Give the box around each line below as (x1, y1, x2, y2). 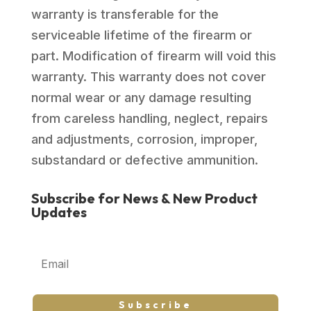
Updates (31, 203, 87, 221)
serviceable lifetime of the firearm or (31, 27, 252, 42)
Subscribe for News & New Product (31, 189, 258, 207)
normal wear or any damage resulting (31, 90, 251, 105)
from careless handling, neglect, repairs (31, 110, 268, 126)
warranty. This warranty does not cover (31, 69, 266, 84)
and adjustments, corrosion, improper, (31, 131, 258, 146)
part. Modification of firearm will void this (31, 48, 276, 63)
